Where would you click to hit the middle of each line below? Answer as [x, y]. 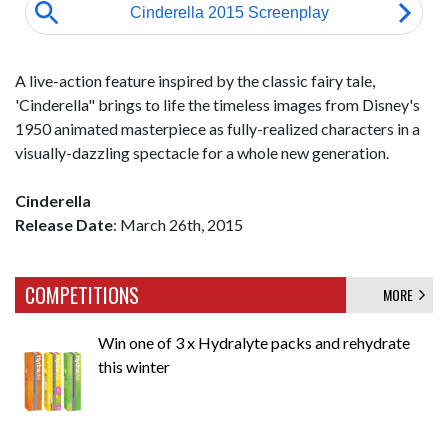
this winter [134, 366]
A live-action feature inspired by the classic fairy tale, [195, 80]
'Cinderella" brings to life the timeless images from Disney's [217, 104]
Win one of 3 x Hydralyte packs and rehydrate [254, 342]
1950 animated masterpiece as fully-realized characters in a [217, 128]
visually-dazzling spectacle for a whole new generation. [202, 152]
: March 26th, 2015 [178, 224]
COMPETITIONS [82, 295]
